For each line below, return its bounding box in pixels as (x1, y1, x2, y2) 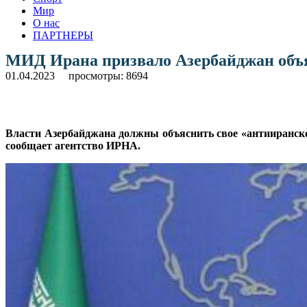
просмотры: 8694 (69, 69, 148, 82)
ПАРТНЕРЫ (33, 29, 93, 41)
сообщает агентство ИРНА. (5, 139, 140, 151)
